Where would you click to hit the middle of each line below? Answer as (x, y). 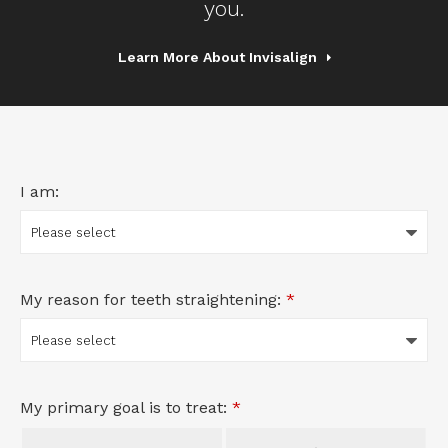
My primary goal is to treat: (126, 408)
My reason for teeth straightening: (153, 300)
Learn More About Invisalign (217, 57)
